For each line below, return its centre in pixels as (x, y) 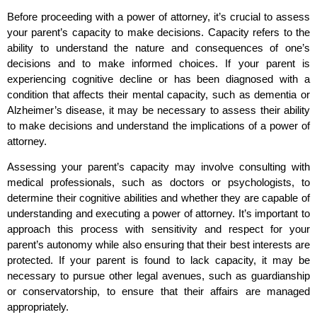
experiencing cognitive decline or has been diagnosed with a (158, 79)
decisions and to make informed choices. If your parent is (158, 64)
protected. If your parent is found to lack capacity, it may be (158, 260)
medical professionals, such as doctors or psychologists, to (158, 183)
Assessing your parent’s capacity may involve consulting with (158, 167)
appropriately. (38, 307)
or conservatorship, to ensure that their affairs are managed (158, 292)
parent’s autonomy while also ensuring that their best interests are (158, 245)
